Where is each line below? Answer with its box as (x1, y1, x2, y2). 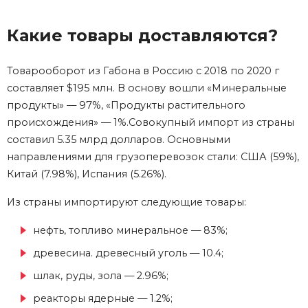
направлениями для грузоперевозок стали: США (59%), (7, 150, 299, 163)
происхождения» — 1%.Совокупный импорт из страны (7, 115, 294, 129)
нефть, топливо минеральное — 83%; (33, 223, 228, 236)
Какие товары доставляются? (7, 25, 278, 45)
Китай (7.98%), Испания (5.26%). (7, 167, 166, 180)
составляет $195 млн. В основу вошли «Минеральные (7, 81, 287, 94)
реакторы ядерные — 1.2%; (33, 291, 173, 305)
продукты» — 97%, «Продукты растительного (7, 98, 245, 111)
